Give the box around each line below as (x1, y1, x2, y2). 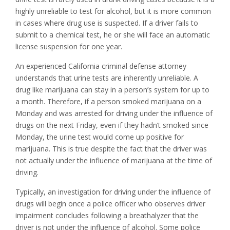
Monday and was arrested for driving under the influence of (15, 108, 213, 119)
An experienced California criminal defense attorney (15, 61, 186, 71)
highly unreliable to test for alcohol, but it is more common (15, 6, 211, 16)
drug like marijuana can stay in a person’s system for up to (15, 85, 209, 95)
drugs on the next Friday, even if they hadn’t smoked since (15, 120, 208, 130)
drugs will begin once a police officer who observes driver (15, 199, 205, 209)
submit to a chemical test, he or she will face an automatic (15, 30, 210, 40)
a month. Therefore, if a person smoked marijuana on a (15, 97, 201, 107)
